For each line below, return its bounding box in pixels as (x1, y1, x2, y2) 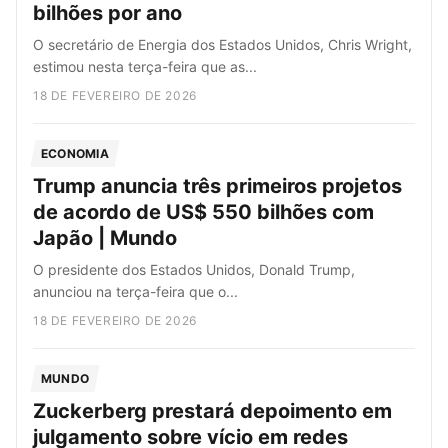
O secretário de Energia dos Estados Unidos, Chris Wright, (33, 36, 412, 53)
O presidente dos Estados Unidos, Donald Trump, (33, 261, 355, 278)
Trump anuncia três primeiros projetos (33, 174, 402, 198)
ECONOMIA (41, 146, 109, 161)
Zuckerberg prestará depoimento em (33, 399, 392, 423)
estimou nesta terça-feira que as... (33, 58, 257, 75)
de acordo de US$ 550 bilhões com (33, 200, 374, 224)
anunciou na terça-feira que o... (33, 283, 238, 300)
